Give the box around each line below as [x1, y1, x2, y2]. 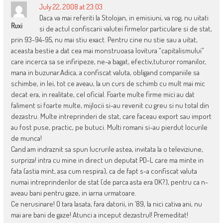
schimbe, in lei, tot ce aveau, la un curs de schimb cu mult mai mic [10, 79, 205, 89]
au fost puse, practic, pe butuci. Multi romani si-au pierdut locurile [10, 122, 208, 132]
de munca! [10, 133, 42, 143]
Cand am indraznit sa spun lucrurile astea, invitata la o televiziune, [10, 144, 203, 154]
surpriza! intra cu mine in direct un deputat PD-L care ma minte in [10, 155, 204, 165]
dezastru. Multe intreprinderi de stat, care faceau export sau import [10, 111, 212, 121]
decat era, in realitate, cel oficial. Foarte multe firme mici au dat [10, 90, 195, 100]
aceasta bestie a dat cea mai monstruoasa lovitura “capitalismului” [10, 46, 204, 56]
